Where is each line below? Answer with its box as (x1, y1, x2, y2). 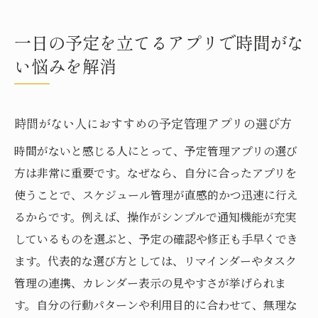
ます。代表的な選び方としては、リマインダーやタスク (14, 252, 297, 269)
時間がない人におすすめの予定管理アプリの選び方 (14, 114, 292, 132)
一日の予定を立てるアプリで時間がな (14, 29, 304, 55)
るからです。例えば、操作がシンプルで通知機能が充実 (14, 208, 297, 225)
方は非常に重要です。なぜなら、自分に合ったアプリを (14, 164, 297, 181)
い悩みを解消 (14, 53, 116, 78)
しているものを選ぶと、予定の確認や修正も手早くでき (14, 230, 298, 247)
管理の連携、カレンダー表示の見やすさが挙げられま (14, 274, 286, 291)
